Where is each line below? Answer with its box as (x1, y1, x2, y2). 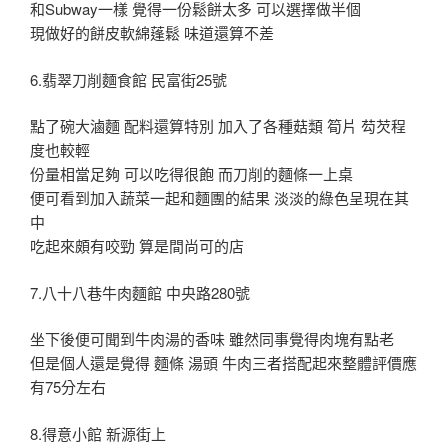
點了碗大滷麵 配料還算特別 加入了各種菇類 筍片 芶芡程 (30, 115, 406, 137)
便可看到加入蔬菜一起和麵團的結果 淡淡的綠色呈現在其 (30, 187, 409, 209)
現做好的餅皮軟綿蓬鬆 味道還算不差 (30, 22, 274, 44)
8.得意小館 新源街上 (30, 422, 166, 444)
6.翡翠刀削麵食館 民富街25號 (30, 68, 227, 90)
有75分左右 (30, 376, 106, 398)
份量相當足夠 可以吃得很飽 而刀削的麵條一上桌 (30, 163, 353, 185)
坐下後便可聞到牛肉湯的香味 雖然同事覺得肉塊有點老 (30, 328, 394, 350)
